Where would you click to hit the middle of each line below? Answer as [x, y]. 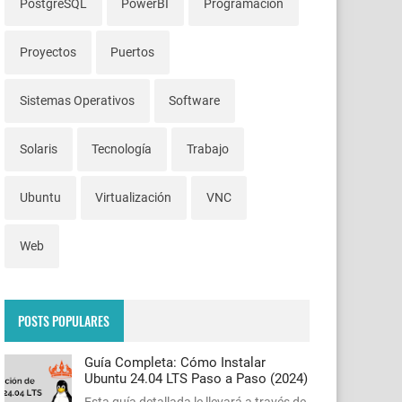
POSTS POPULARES [64, 320]
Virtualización [134, 198]
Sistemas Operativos [77, 101]
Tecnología [122, 149]
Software [195, 101]
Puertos [133, 52]
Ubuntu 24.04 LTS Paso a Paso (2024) [196, 379]
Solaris [38, 149]
